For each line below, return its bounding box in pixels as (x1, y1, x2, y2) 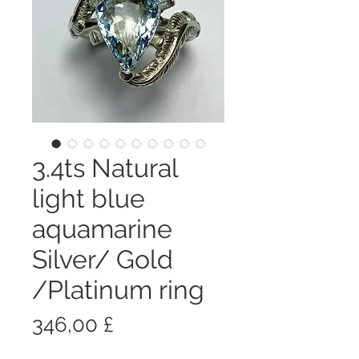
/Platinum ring (32, 274, 204, 305)
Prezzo (113, 311, 178, 336)
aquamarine (32, 213, 172, 244)
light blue (32, 183, 145, 213)
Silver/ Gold (32, 244, 173, 274)
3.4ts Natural (32, 152, 178, 183)
